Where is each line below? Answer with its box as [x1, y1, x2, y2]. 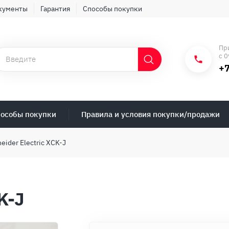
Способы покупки [83, 4, 142, 13]
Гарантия [40, 4, 70, 13]
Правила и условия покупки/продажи [81, 109, 220, 119]
